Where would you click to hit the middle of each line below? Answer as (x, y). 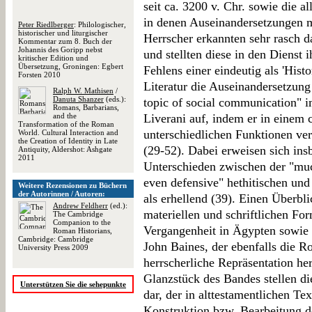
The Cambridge (78, 214)
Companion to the (82, 222)
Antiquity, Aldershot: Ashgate (65, 149)
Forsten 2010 (39, 75)
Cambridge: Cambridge (56, 239)
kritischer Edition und (53, 58)
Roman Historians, (83, 231)
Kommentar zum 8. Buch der (65, 41)
